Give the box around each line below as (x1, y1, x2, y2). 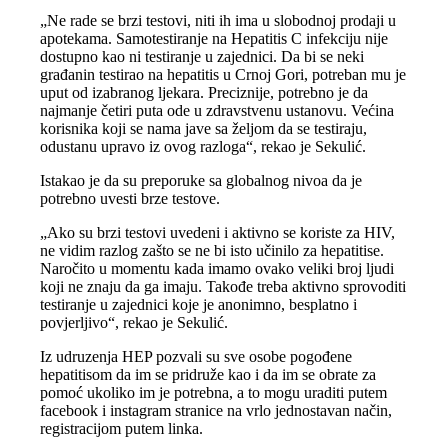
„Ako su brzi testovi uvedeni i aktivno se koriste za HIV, (40, 223, 396, 241)
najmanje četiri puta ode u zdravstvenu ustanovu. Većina (40, 101, 395, 119)
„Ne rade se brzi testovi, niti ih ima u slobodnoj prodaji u (40, 11, 397, 29)
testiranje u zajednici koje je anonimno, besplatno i (40, 295, 358, 313)
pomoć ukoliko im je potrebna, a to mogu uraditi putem (40, 383, 388, 401)
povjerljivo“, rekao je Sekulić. (40, 313, 229, 331)
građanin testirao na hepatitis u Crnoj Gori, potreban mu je (40, 65, 407, 83)
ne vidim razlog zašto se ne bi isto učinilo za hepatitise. (40, 241, 385, 259)
